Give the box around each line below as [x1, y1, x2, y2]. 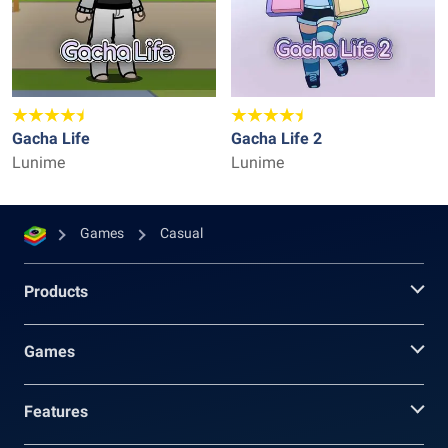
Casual [160, 225, 203, 241]
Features [24, 402, 88, 421]
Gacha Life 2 [231, 129, 322, 148]
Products [24, 282, 88, 301]
